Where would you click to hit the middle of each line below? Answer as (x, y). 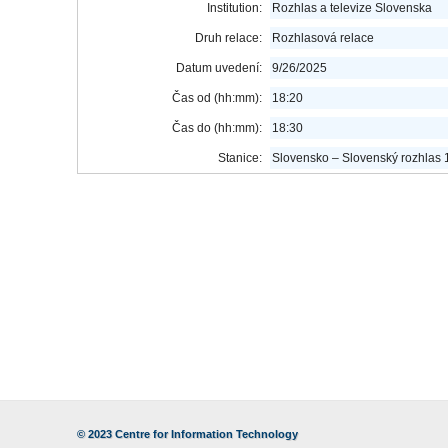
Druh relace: (229, 38)
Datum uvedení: (219, 68)
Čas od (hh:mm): (217, 98)
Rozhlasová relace (323, 38)
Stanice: (240, 158)
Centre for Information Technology (207, 434)
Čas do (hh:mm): (217, 128)
